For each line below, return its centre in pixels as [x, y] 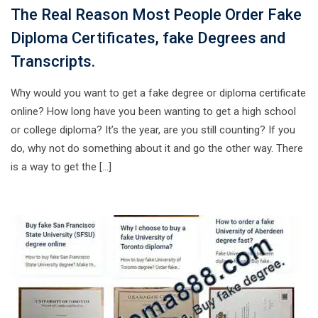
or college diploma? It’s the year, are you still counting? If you [153, 130]
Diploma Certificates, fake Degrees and [148, 38]
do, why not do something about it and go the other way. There [157, 148]
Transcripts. [53, 61]
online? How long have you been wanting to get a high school [153, 111]
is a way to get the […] [61, 167]
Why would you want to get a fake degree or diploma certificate [158, 93]
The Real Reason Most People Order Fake [156, 15]
